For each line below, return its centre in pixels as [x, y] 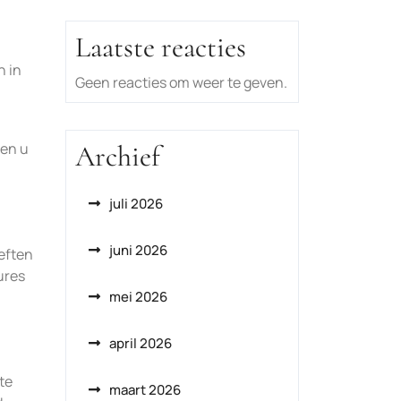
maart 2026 [145, 390]
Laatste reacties [161, 47]
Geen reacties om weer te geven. [181, 82]
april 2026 [141, 343]
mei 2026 [138, 297]
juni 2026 [138, 250]
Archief [118, 156]
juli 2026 [136, 204]
